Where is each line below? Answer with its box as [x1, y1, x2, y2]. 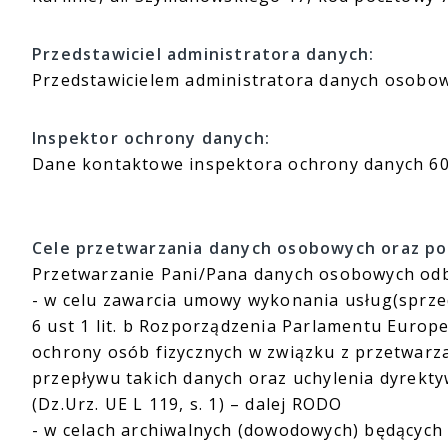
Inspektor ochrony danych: [32, 127, 270, 149]
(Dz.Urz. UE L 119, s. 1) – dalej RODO [32, 393, 343, 415]
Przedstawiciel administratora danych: [32, 43, 375, 65]
